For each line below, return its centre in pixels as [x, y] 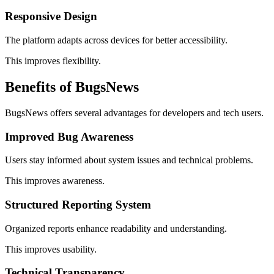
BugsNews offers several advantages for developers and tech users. [134, 113]
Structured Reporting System [78, 205]
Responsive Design [51, 17]
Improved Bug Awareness [69, 136]
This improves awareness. [55, 181]
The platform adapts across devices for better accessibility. [116, 40]
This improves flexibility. [53, 61]
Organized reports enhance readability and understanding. [116, 228]
